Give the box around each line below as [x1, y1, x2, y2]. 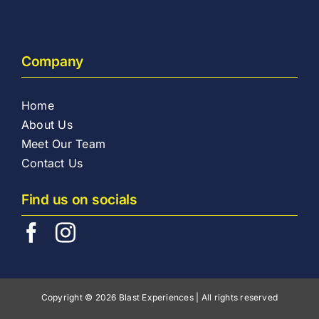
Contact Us [21, 155, 83, 170]
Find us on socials [21, 190, 137, 208]
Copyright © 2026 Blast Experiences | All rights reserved [41, 291, 278, 303]
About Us [21, 117, 73, 132]
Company [21, 52, 83, 70]
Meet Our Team [21, 136, 106, 151]
